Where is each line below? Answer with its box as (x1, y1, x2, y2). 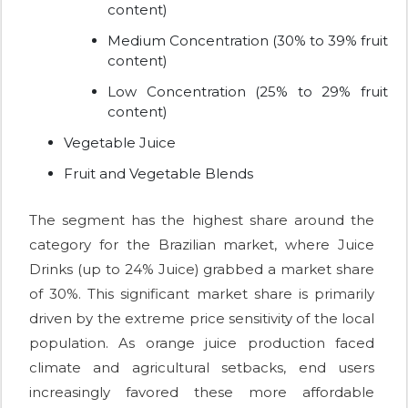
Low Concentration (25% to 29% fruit (107, 83, 388, 101)
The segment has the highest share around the (29, 211, 374, 229)
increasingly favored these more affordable (29, 383, 374, 402)
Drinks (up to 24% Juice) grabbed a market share (29, 260, 374, 279)
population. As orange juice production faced (29, 334, 374, 352)
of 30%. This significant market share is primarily (29, 285, 374, 303)
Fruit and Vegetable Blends (64, 165, 253, 183)
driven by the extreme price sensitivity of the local (29, 310, 374, 328)
